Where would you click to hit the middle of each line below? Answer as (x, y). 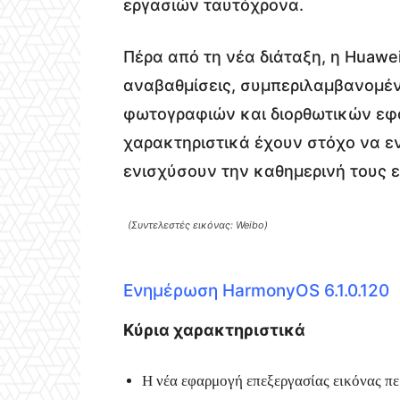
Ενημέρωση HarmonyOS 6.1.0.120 (256, 290)
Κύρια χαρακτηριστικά (214, 329)
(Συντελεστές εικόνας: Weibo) (198, 225)
